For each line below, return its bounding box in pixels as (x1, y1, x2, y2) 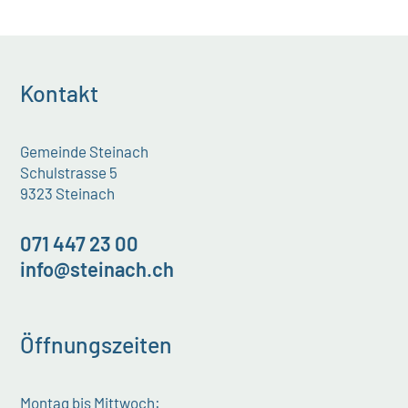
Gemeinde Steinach (20, 141, 149, 160)
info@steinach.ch (20, 256, 175, 280)
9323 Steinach (20, 183, 116, 202)
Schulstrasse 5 (20, 162, 118, 181)
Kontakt (20, 78, 99, 107)
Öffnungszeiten (20, 330, 173, 358)
